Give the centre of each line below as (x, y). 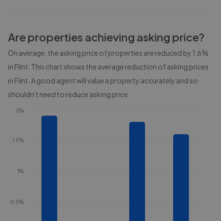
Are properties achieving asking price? (106, 37)
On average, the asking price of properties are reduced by (100, 53)
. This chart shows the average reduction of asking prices (118, 67)
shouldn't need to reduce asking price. (69, 94)
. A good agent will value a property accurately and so (113, 80)
